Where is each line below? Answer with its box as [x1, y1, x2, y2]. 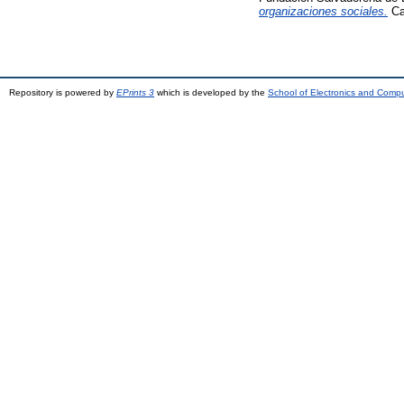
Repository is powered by [9, 87, 116, 97]
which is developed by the [154, 87, 268, 97]
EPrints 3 [116, 87, 154, 97]
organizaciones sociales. [259, 4, 388, 18]
